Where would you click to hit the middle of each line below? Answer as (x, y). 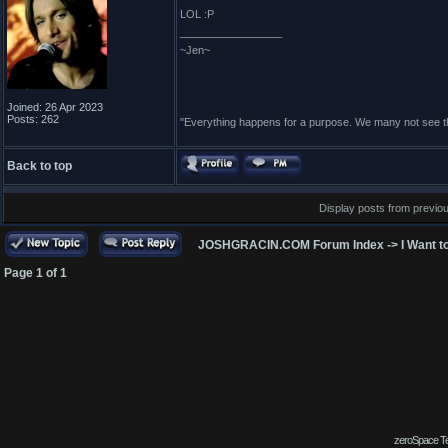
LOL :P (197, 14)
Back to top (39, 166)
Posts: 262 (33, 119)
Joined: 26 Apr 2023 (55, 107)
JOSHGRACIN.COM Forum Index (291, 245)
